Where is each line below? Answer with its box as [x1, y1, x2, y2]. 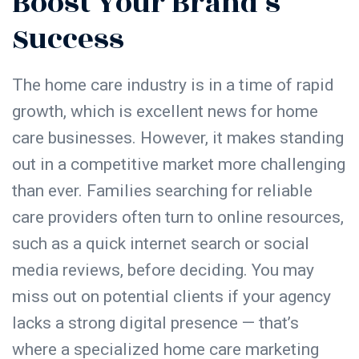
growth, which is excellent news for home [12, 101, 318, 121]
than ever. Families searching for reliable [12, 180, 313, 200]
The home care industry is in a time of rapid [12, 75, 334, 95]
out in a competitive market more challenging [12, 154, 345, 174]
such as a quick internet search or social [12, 233, 309, 253]
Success [12, 17, 124, 61]
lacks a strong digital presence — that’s [12, 313, 299, 333]
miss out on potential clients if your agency [12, 286, 331, 306]
